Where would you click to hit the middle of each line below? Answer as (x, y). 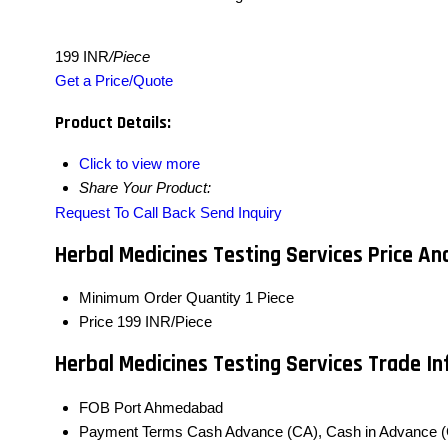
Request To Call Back (125, 213)
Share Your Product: (145, 188)
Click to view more (139, 164)
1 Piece (269, 298)
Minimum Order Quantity (160, 298)
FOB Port (110, 407)
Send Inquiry (241, 213)
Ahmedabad (183, 407)
